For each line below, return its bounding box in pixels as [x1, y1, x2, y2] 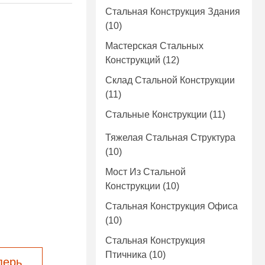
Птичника [105, 250, 147, 260]
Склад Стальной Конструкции [105, 75, 235, 86]
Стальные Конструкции [105, 109, 207, 120]
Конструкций [105, 55, 160, 66]
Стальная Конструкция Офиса [105, 201, 238, 212]
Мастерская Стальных [105, 41, 203, 51]
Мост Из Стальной [105, 167, 186, 177]
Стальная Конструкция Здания [105, 7, 240, 17]
